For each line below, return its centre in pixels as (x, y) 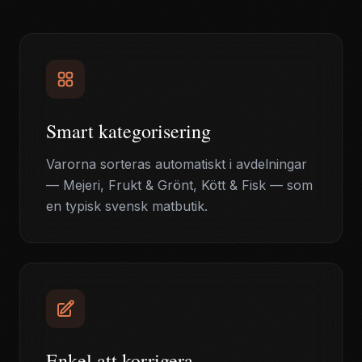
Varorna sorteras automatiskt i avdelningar (177, 164)
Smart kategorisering (128, 131)
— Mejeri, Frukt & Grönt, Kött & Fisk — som (179, 185)
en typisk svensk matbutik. (127, 206)
